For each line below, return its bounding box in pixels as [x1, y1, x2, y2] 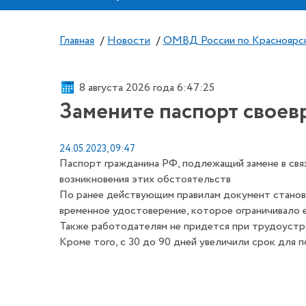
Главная [59, 33, 94, 48]
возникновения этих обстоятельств [59, 171, 231, 187]
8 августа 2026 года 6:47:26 [79, 79, 215, 96]
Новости [107, 33, 150, 48]
